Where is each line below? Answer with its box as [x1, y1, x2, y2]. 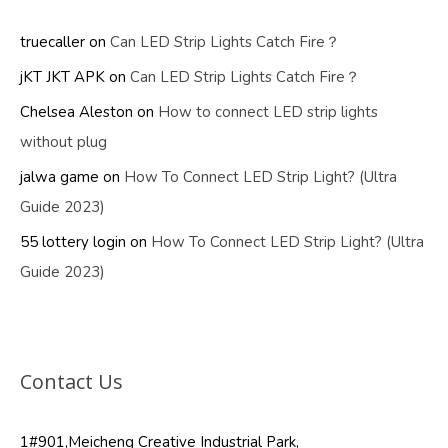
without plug [20, 132, 107, 153]
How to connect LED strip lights [158, 102, 378, 123]
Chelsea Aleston [20, 102, 133, 123]
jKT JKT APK [20, 67, 105, 88]
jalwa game [20, 167, 99, 188]
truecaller [20, 32, 85, 53]
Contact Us [20, 368, 123, 396]
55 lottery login [20, 232, 126, 253]
